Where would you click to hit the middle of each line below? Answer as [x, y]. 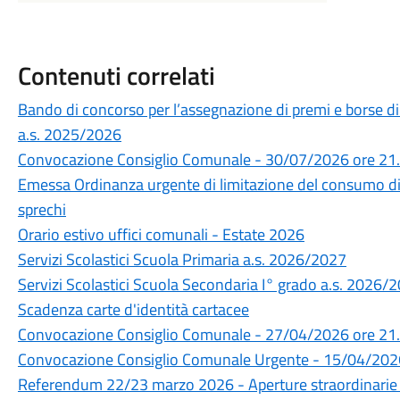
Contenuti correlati [116, 75]
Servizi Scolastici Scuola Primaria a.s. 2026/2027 [182, 259]
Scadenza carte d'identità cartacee [133, 309]
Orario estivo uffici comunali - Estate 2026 [161, 234]
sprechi [42, 209]
